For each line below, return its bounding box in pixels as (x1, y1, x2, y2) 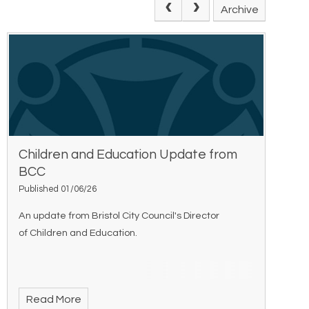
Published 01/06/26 (19, 184, 97, 194)
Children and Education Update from (19, 147, 238, 161)
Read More (26, 293, 81, 305)
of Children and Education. (19, 227, 138, 238)
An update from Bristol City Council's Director (19, 210, 220, 221)
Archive (220, 3, 259, 15)
